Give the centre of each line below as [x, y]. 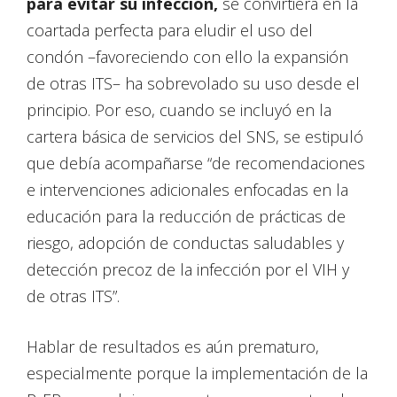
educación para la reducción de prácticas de [186, 217]
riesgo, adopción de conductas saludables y [185, 243]
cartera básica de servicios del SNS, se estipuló [195, 137]
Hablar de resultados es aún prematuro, [173, 347]
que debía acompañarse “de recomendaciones [196, 163]
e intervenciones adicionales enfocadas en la [187, 190]
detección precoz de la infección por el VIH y [188, 270]
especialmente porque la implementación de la [197, 374]
